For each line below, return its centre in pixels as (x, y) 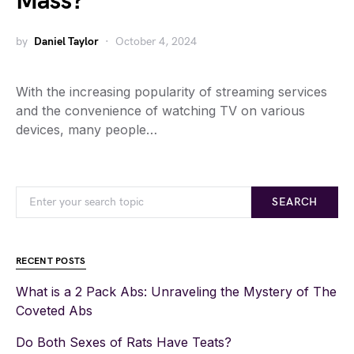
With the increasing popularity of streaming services (171, 92)
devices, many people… (87, 130)
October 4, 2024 (156, 41)
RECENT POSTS (51, 261)
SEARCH (295, 202)
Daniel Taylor (66, 41)
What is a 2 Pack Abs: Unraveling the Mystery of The (176, 292)
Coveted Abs (54, 311)
